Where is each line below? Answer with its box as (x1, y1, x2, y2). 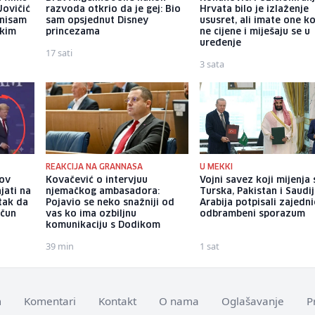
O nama (159, 293, 199, 308)
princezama (45, 27, 100, 37)
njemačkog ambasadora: (45, 186, 160, 196)
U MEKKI (200, 162, 233, 171)
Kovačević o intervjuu (45, 175, 148, 185)
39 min (45, 239, 74, 252)
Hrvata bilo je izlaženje (200, 5, 309, 15)
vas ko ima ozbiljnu (45, 209, 136, 219)
